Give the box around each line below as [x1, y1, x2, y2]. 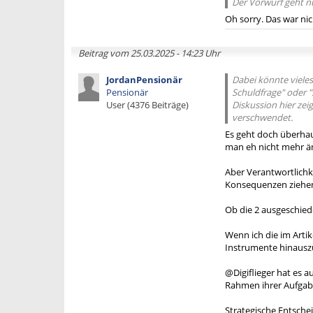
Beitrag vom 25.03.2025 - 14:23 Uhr [78, 47, 220, 59]
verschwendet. [232, 111, 293, 124]
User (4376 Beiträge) [106, 99, 189, 111]
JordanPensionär [106, 73, 182, 86]
